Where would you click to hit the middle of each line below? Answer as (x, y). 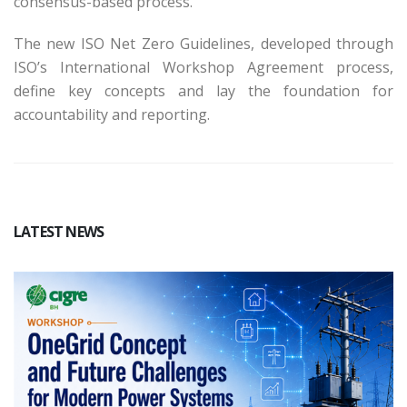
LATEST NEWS (59, 232)
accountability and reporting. (114, 115)
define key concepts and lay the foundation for (203, 91)
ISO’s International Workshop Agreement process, (203, 68)
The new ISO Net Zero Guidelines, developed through (203, 44)
